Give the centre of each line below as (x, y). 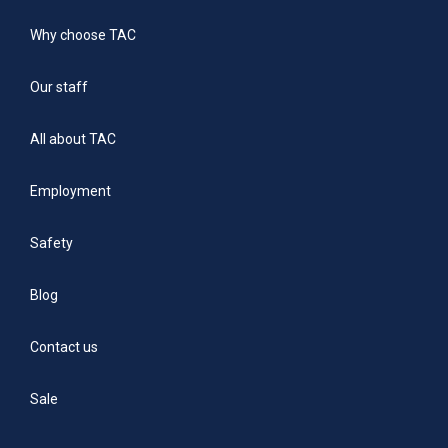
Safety (51, 243)
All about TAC (73, 139)
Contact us (64, 347)
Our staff (59, 87)
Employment (70, 191)
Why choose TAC (83, 35)
